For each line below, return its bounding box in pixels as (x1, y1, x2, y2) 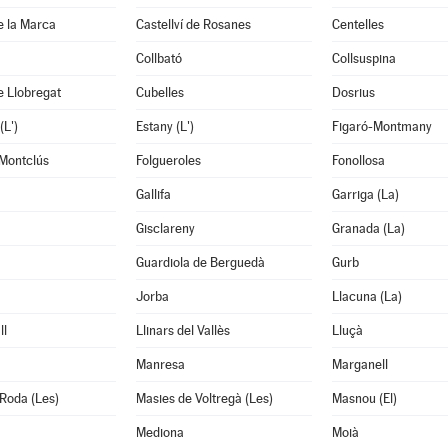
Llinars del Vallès (135, 323, 230, 338)
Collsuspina (331, 51, 396, 66)
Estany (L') (135, 119, 194, 134)
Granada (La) (331, 221, 405, 236)
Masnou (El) (331, 391, 397, 406)
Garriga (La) (331, 187, 399, 202)
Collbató (135, 51, 182, 66)
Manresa (135, 357, 185, 372)
